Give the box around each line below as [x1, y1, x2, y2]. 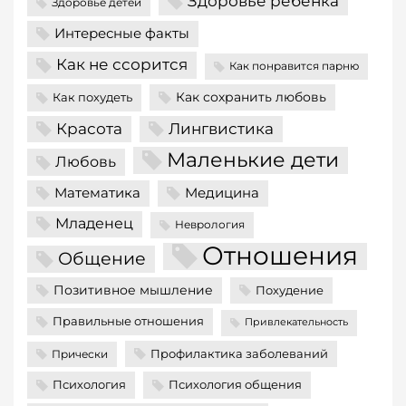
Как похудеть [53, 89, 132, 104]
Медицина [185, 184, 259, 201]
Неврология [175, 217, 245, 231]
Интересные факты [54, 25, 189, 42]
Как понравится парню [229, 60, 359, 73]
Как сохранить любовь [176, 88, 326, 105]
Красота [56, 118, 122, 138]
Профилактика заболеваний [150, 345, 328, 361]
